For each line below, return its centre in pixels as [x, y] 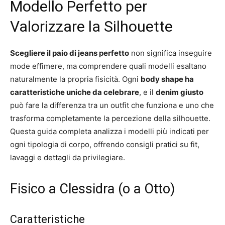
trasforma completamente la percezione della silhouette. [110, 118]
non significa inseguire [171, 53]
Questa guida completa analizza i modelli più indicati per [109, 131]
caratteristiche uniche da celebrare [75, 92]
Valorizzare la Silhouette [91, 26]
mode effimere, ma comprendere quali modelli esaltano [108, 66]
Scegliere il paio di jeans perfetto [70, 53]
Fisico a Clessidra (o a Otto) [92, 189]
